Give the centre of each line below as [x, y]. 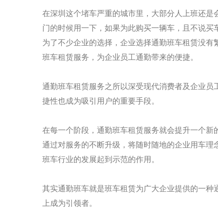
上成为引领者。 [70, 203]
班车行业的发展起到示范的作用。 [101, 159]
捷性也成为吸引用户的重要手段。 [101, 101]
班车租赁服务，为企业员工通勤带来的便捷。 [120, 57]
